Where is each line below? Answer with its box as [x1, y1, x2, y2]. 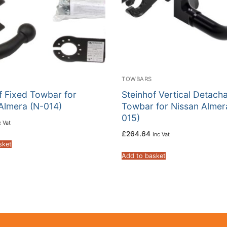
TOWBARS [122, 75, 152, 83]
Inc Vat [153, 130, 170, 138]
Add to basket [122, 152, 166, 160]
